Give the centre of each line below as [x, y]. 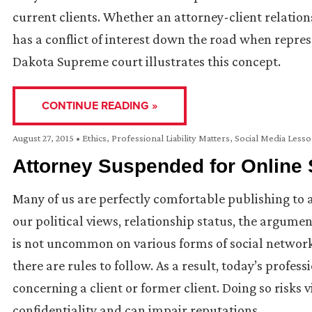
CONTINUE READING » [100, 106]
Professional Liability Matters [171, 138]
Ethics [94, 138]
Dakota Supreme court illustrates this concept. [147, 62]
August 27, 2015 [44, 138]
